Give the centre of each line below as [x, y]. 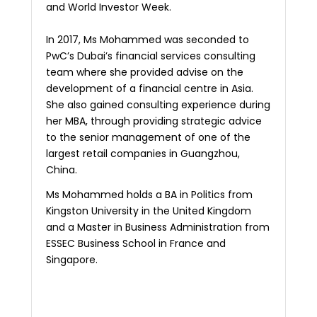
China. [61, 170]
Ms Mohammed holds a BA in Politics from [149, 195]
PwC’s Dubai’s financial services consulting [150, 56]
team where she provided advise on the [144, 73]
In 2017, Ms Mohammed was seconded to [147, 40]
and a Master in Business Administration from [157, 227]
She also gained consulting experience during [158, 105]
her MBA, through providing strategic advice [154, 121]
